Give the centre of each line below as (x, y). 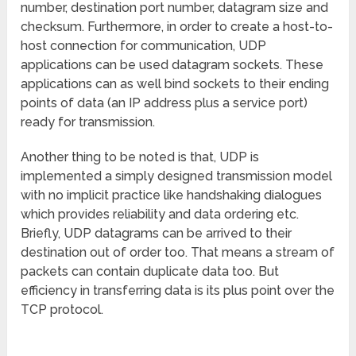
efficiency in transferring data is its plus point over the (178, 291)
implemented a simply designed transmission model (177, 176)
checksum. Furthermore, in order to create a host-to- (177, 27)
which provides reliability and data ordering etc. (160, 215)
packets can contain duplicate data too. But (150, 272)
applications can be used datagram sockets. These (172, 65)
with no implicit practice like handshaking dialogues (172, 195)
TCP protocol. (62, 310)
